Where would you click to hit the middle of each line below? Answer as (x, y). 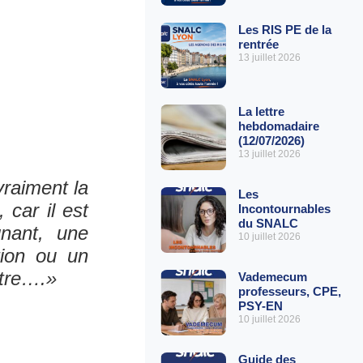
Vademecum (272, 276)
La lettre (261, 111)
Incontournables (284, 208)
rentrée (258, 44)
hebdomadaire (278, 126)
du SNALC (268, 223)
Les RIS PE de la (284, 30)
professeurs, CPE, (289, 291)
